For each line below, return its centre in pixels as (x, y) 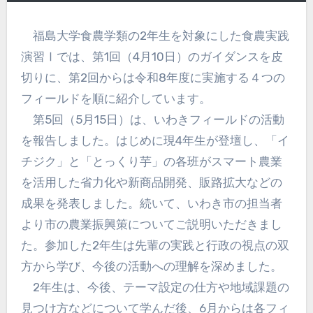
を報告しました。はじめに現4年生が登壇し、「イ (155, 141)
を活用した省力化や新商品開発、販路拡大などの (151, 183)
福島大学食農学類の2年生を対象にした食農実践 (155, 36)
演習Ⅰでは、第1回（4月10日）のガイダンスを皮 (152, 57)
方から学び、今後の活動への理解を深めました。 (151, 267)
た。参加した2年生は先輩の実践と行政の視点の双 (155, 246)
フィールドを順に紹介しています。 (116, 99)
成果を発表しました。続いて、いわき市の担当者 (151, 204)
